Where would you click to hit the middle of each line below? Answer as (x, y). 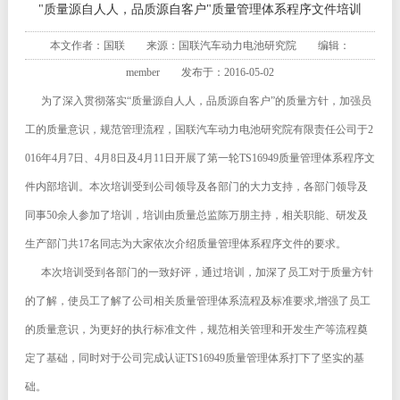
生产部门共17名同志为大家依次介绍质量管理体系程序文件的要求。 (185, 244)
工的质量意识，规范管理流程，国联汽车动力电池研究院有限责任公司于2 (199, 129)
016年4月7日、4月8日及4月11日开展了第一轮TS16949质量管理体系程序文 (200, 158)
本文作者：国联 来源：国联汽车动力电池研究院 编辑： (200, 46)
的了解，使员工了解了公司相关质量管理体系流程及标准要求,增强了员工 (197, 301)
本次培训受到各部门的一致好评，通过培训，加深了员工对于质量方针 (199, 272)
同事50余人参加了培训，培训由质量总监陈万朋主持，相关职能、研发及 (196, 215)
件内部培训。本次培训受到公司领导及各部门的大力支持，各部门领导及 (196, 187)
